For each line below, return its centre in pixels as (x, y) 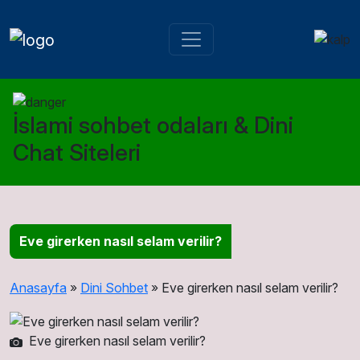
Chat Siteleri (77, 153)
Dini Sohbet (114, 288)
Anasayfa (38, 288)
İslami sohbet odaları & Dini (153, 125)
